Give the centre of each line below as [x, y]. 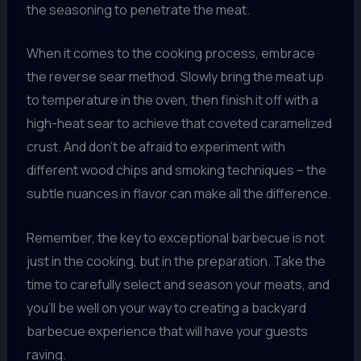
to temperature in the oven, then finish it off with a [172, 100]
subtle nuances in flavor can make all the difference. [178, 194]
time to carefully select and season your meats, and [178, 284]
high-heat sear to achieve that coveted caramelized [179, 124]
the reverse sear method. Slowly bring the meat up [175, 77]
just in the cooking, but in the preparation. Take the [176, 261]
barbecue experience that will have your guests [167, 331]
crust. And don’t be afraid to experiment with [156, 147]
